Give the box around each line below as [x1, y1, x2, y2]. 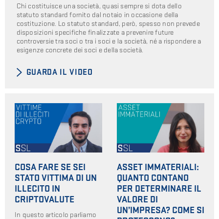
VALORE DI [117, 194, 158, 205]
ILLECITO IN [15, 183, 60, 195]
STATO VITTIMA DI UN [15, 172, 97, 184]
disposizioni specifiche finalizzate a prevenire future [16, 28, 174, 38]
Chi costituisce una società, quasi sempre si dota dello [16, 1, 182, 11]
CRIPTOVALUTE [15, 194, 74, 205]
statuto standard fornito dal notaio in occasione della [16, 10, 178, 20]
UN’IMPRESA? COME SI [117, 204, 204, 216]
